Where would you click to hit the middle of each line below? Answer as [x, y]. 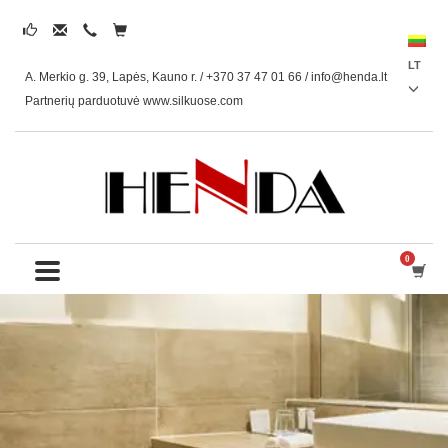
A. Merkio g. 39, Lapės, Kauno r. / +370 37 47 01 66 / [168, 77]
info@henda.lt [349, 77]
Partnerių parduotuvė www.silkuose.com [134, 101]
